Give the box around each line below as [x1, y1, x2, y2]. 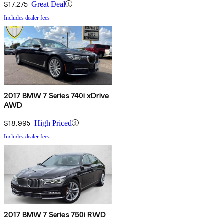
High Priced [34, 118, 72, 127]
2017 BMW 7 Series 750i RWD [4, 209, 106, 219]
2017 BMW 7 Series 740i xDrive [4, 90, 109, 100]
